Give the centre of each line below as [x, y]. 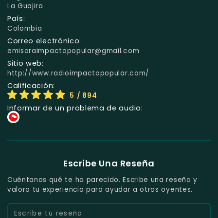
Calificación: [31, 85]
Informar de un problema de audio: [75, 108]
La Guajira [25, 6]
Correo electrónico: [45, 41]
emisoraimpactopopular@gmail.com [73, 51]
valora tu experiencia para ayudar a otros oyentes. [100, 189]
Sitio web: [26, 63]
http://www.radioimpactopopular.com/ [78, 73]
